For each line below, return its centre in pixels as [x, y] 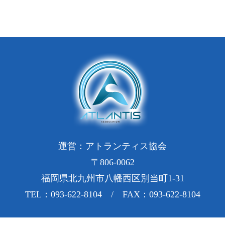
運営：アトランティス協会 [113, 146]
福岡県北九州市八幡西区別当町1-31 [113, 179]
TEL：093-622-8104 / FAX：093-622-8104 [113, 195]
